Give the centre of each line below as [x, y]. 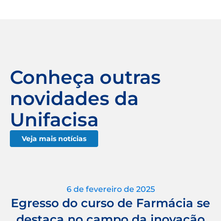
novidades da [74, 98]
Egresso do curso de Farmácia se [110, 203]
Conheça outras [85, 77]
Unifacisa [54, 119]
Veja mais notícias [54, 138]
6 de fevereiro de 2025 [110, 189]
